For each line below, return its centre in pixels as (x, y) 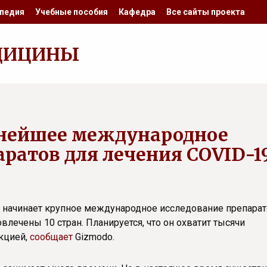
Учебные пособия (72, 12)
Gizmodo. (94, 237)
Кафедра (137, 12)
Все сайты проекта (206, 12)
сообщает (51, 237)
